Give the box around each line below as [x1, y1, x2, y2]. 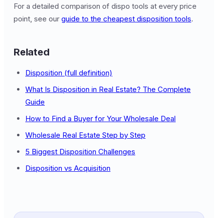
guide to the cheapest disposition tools [61, 14, 191, 23]
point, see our [14, 14, 61, 23]
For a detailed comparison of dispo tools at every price [14, 1, 197, 11]
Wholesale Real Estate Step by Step [25, 130, 145, 140]
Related [14, 46, 50, 58]
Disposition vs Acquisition [25, 163, 110, 173]
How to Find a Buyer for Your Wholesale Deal [25, 114, 176, 123]
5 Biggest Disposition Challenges [25, 147, 135, 156]
